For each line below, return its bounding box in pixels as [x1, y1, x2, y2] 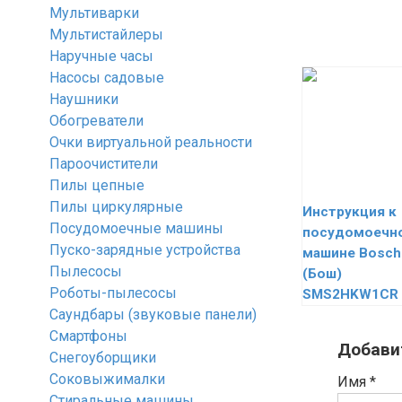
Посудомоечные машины [49, 220, 223, 237]
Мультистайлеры [49, 26, 163, 43]
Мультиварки [49, 4, 139, 22]
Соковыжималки [49, 371, 165, 388]
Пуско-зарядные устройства [49, 241, 240, 258]
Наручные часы [49, 48, 153, 65]
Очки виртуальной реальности [49, 134, 252, 151]
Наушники [49, 91, 118, 108]
